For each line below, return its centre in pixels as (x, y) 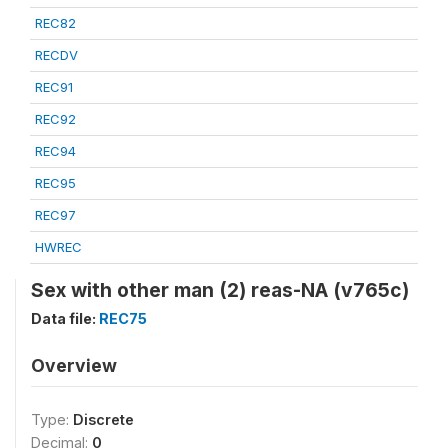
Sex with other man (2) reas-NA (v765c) (220, 290)
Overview (74, 365)
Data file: (65, 318)
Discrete (103, 419)
